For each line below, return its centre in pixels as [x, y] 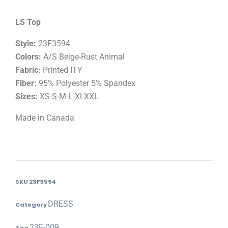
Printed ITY [62, 70]
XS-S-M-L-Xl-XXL [68, 97]
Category [31, 205]
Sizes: [26, 97]
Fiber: [26, 83]
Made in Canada [45, 118]
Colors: [28, 57]
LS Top [28, 22]
